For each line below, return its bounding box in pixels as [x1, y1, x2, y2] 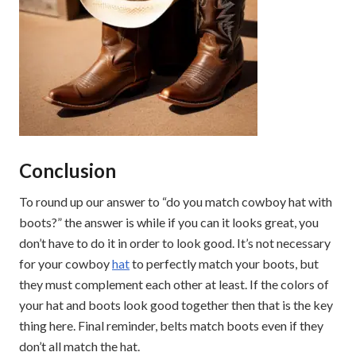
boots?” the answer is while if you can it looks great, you [19, 214, 319, 230]
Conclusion [19, 158, 116, 182]
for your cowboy [19, 255, 112, 271]
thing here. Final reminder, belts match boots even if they [19, 317, 323, 333]
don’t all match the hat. [19, 338, 140, 354]
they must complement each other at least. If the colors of [19, 276, 329, 292]
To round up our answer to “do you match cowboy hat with [19, 193, 332, 209]
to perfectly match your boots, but [130, 255, 319, 271]
